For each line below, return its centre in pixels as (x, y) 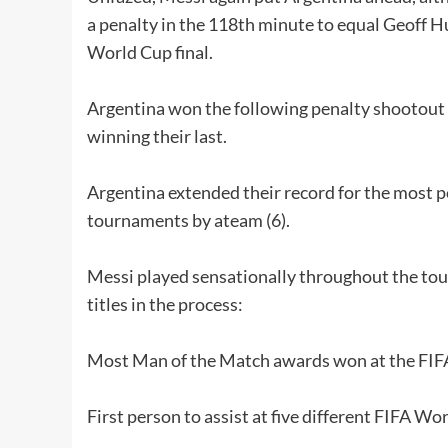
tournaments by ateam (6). (188, 220)
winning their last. (157, 136)
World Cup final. (150, 52)
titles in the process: (165, 304)
